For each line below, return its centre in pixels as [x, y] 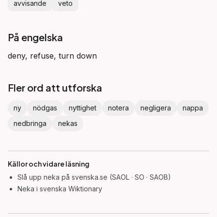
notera [118, 108]
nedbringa [30, 123]
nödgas [45, 108]
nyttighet [83, 108]
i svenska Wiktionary [68, 189]
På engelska [35, 37]
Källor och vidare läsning [49, 164]
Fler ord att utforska [55, 87]
